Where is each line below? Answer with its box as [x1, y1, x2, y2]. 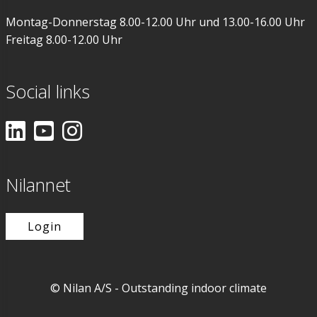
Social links [6, 79, 90, 103]
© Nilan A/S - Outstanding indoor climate [50, 280, 267, 296]
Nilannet [6, 173, 71, 197]
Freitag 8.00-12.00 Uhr [6, 32, 122, 47]
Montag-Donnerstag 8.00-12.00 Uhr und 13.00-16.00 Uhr [6, 14, 305, 30]
